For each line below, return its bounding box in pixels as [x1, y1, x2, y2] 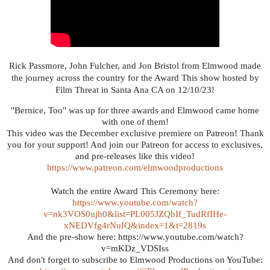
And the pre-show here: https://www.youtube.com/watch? [27, 232, 243, 242]
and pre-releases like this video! [75, 151, 195, 162]
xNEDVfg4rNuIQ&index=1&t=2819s [64, 221, 206, 231]
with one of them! [101, 117, 169, 127]
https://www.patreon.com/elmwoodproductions [47, 163, 223, 173]
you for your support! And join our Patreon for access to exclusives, [7, 140, 263, 150]
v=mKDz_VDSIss [101, 243, 169, 254]
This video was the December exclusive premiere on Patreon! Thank [6, 128, 264, 139]
